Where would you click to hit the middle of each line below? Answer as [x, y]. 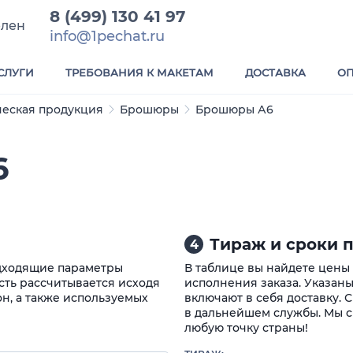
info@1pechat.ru [108, 36]
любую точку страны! [246, 328]
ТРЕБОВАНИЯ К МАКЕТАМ [139, 72]
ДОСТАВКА [275, 72]
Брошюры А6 [234, 110]
